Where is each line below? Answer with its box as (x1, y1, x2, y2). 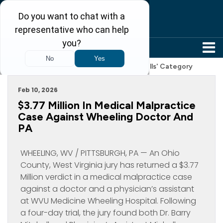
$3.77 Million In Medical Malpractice (18, 99, 196, 111)
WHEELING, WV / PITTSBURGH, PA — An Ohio (20, 147, 180, 159)
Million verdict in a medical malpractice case (20, 171, 192, 183)
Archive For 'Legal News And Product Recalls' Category (7, 62, 193, 71)
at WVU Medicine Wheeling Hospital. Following (20, 195, 196, 207)
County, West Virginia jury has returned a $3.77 (20, 159, 199, 171)
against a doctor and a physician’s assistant (20, 183, 194, 195)
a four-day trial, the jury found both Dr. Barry (20, 207, 191, 219)
